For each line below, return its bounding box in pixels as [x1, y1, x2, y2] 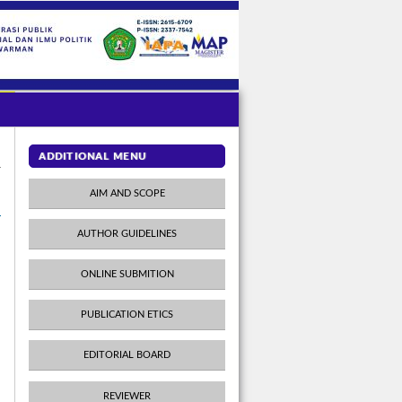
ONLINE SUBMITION [80, 268, 174, 279]
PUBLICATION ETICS [81, 310, 173, 320]
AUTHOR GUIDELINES [77, 228, 177, 239]
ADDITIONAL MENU [39, 151, 146, 162]
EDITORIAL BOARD [83, 350, 170, 361]
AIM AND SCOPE [89, 188, 165, 198]
